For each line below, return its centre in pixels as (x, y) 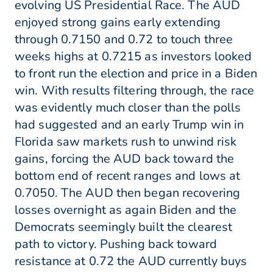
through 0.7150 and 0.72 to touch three (124, 40)
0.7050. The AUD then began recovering (128, 193)
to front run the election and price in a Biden (136, 74)
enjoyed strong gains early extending (118, 23)
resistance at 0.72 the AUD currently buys (131, 261)
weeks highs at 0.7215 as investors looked (133, 57)
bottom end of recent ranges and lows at (128, 176)
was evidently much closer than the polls (128, 108)
